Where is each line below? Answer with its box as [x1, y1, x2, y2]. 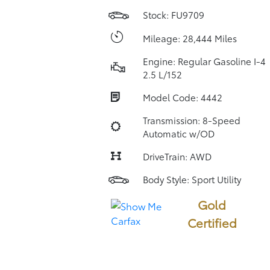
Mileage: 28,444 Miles [142, 31, 237, 45]
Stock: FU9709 [142, 8, 204, 21]
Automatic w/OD [142, 127, 215, 140]
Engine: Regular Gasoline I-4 [142, 54, 266, 67]
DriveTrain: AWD [142, 149, 212, 163]
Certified [187, 214, 237, 231]
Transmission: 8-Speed [142, 113, 240, 127]
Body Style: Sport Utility [142, 172, 241, 186]
